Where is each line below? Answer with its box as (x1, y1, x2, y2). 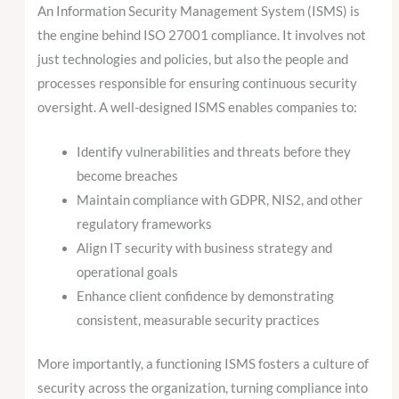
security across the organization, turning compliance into (37, 380, 369, 396)
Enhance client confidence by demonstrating (77, 289, 335, 305)
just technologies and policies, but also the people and (37, 52, 349, 68)
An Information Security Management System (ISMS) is (37, 4, 361, 20)
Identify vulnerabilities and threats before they (77, 144, 352, 160)
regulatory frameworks (77, 216, 213, 232)
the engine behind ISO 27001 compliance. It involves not (37, 28, 367, 44)
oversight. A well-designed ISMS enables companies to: (37, 100, 358, 116)
